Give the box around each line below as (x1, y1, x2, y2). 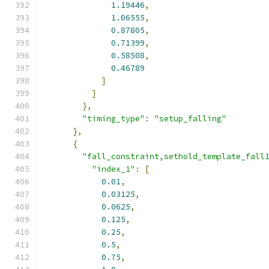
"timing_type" (82, 113, 145, 124)
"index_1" (92, 164, 135, 174)
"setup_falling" (154, 113, 226, 124)
